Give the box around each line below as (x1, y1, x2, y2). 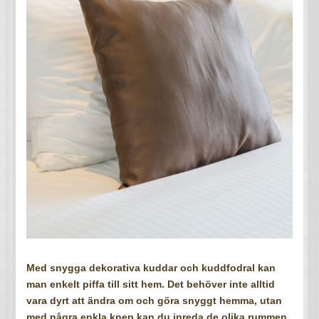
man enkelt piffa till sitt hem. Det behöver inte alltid (26, 278, 276, 291)
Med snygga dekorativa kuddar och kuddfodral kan (26, 262, 276, 274)
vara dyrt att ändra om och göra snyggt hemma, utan (26, 295, 283, 307)
